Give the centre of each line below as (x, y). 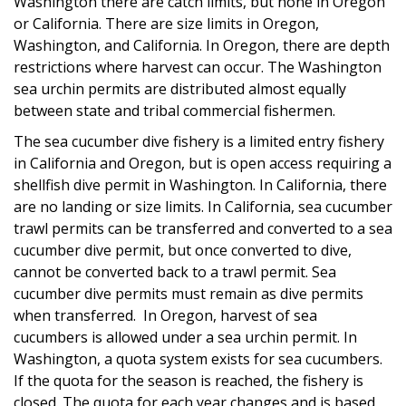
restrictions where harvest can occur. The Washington (198, 67)
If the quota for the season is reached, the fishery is (188, 380)
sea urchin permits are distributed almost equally (180, 88)
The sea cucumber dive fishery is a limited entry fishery (199, 141)
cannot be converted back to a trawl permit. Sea (175, 271)
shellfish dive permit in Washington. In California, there (200, 184)
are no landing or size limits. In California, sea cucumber (203, 206)
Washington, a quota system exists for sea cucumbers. (198, 358)
